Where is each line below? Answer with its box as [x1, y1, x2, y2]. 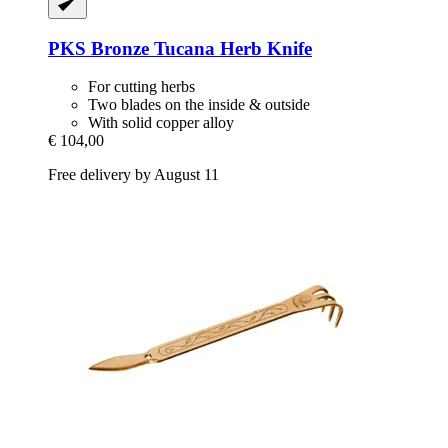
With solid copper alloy [88, 114, 234, 132]
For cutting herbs [88, 78, 195, 96]
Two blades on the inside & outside [88, 96, 310, 114]
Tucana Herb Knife [149, 37, 312, 59]
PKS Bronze [48, 37, 149, 59]
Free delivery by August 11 [48, 166, 219, 184]
